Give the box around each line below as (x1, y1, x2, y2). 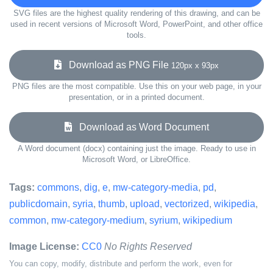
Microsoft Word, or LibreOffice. (82, 155, 191, 164)
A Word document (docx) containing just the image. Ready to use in (17, 144, 256, 153)
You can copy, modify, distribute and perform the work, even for (9, 259, 232, 268)
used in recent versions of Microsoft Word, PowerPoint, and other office (10, 19, 263, 29)
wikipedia (214, 199, 255, 209)
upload (130, 199, 160, 209)
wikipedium (183, 215, 232, 225)
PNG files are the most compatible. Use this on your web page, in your (12, 82, 261, 91)
